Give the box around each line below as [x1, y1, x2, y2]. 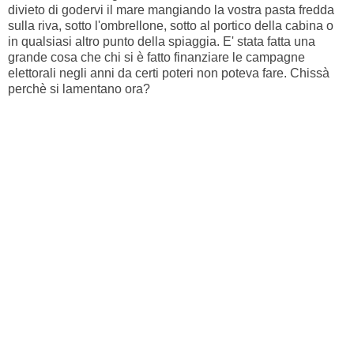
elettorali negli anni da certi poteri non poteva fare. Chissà [8, 66, 330, 80]
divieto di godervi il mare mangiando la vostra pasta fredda [8, 2, 334, 17]
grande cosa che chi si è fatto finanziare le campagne [8, 50, 305, 64]
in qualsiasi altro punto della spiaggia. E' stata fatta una [8, 34, 315, 48]
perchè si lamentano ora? [8, 81, 150, 96]
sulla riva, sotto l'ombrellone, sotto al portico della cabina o [8, 18, 333, 32]
